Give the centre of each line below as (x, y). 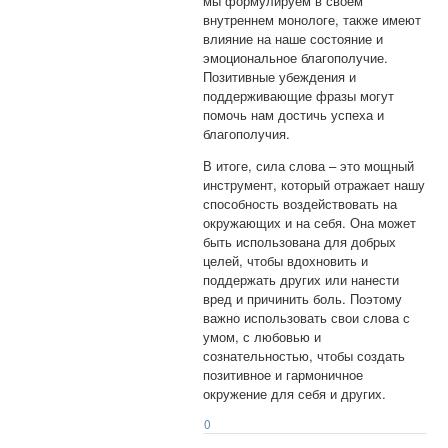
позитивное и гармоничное (283, 374)
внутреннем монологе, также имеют (312, 19)
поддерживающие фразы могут (299, 95)
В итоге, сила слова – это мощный (309, 165)
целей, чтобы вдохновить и (286, 260)
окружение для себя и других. (295, 393)
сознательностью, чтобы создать (304, 355)
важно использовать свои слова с (307, 317)
